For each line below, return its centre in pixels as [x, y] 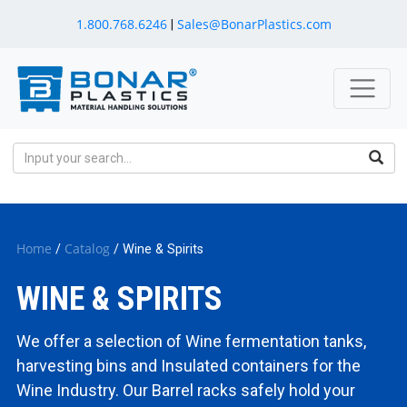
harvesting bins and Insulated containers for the [189, 365]
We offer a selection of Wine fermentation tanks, [191, 341]
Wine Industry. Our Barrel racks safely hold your [186, 390]
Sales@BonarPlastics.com [254, 24]
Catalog [87, 248]
